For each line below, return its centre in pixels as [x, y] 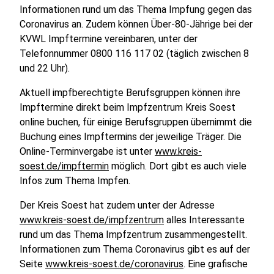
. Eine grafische [216, 264]
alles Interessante [204, 220]
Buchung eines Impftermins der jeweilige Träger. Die [131, 137]
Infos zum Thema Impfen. [75, 181]
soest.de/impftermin [64, 166]
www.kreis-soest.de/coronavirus [114, 264]
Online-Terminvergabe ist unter [87, 151]
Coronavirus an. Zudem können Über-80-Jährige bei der [136, 24]
